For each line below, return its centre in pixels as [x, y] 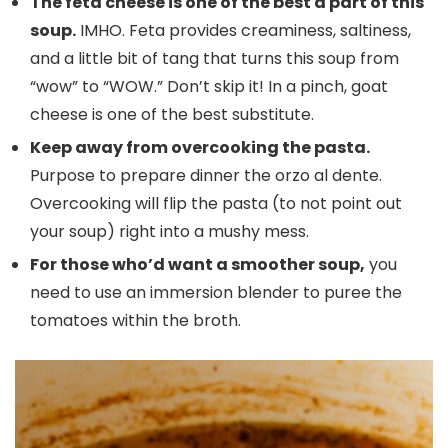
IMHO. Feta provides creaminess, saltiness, [243, 30]
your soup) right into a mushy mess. [169, 231]
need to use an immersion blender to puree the [216, 292]
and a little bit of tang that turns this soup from [214, 58]
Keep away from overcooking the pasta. [200, 147]
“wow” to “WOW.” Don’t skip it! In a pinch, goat [209, 86]
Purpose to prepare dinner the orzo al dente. [206, 175]
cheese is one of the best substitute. [172, 114]
